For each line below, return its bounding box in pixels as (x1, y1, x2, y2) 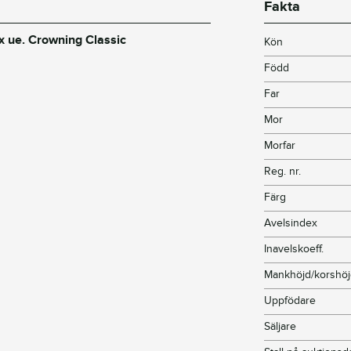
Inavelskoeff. (264, 242, 324, 256)
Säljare (264, 320, 297, 334)
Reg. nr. (264, 165, 302, 179)
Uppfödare (264, 294, 317, 308)
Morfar (264, 139, 296, 153)
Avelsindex (264, 216, 318, 230)
